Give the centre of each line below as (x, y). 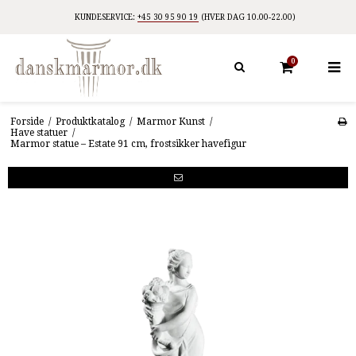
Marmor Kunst (170, 121)
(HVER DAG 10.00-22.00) (247, 17)
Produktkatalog (90, 121)
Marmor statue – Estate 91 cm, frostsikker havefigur (128, 143)
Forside (27, 121)
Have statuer (39, 132)
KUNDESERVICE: (106, 17)
